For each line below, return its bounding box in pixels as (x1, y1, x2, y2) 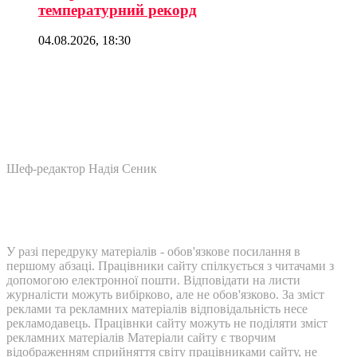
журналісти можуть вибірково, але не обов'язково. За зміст (6, 288, 324, 302)
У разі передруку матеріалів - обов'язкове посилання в (6, 245, 300, 259)
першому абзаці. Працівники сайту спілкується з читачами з (6, 259, 334, 273)
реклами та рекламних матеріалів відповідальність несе (6, 302, 308, 316)
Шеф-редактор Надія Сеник (6, 162, 157, 176)
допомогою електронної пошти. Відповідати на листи (6, 273, 300, 288)
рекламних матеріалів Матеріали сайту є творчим (6, 331, 276, 345)
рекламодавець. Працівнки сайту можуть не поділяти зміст (6, 316, 328, 331)
